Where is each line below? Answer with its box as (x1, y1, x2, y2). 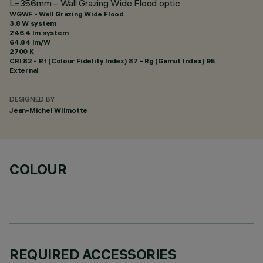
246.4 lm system (9, 28, 69, 37)
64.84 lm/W (9, 38, 50, 46)
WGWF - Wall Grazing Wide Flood (9, 9, 124, 18)
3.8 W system (9, 19, 57, 28)
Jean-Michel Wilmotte (9, 106, 88, 114)
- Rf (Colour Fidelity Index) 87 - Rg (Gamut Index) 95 (32, 56, 215, 65)
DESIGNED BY (9, 96, 55, 104)
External (9, 66, 39, 75)
